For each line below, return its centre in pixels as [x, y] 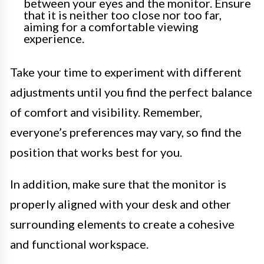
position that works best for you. [96, 152]
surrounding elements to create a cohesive [122, 224]
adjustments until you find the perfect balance [131, 92]
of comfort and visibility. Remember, [106, 112]
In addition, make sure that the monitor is [118, 184]
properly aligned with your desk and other [121, 204]
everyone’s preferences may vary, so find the [126, 132]
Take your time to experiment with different [126, 72]
